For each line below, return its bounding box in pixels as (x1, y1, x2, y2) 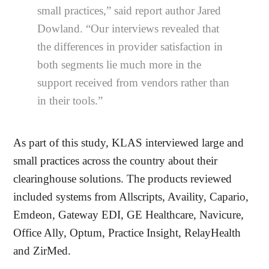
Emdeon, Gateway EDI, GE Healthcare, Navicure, (13, 208, 244, 222)
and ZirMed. (13, 244, 71, 258)
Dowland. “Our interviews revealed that (37, 22, 220, 35)
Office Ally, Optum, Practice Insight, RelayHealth (13, 226, 241, 240)
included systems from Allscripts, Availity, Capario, (13, 190, 249, 204)
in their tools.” (37, 94, 103, 107)
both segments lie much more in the (37, 58, 202, 71)
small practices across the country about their (13, 154, 218, 168)
